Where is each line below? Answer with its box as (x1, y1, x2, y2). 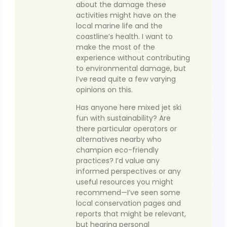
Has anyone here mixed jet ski (76, 102, 181, 113)
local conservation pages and (76, 198, 181, 209)
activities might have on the (76, 10, 176, 20)
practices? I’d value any (76, 156, 160, 166)
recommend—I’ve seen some (76, 187, 180, 198)
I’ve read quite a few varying (76, 73, 176, 84)
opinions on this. (76, 84, 133, 95)
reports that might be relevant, (76, 209, 186, 219)
